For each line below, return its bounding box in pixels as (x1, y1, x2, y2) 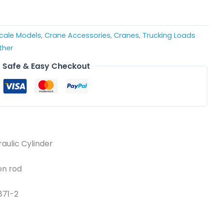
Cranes (113, 30, 139, 40)
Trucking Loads (142, 30, 195, 40)
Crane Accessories (44, 30, 110, 40)
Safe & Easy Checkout (2, 60, 90, 72)
